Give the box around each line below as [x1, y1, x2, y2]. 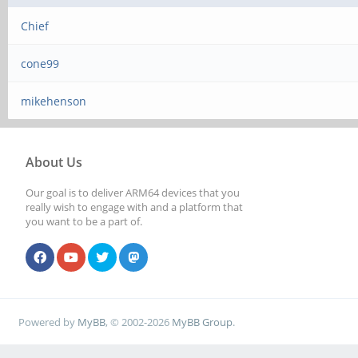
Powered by [18, 314, 78, 329]
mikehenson [21, 93, 87, 109]
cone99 [21, 56, 60, 71]
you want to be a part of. [26, 214, 142, 229]
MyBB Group [172, 314, 233, 329]
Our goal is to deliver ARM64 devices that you [26, 185, 240, 200]
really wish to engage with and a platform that [26, 200, 243, 214]
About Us [26, 153, 82, 171]
